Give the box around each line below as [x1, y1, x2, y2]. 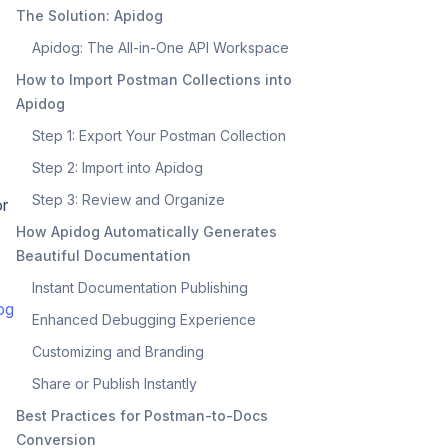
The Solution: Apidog [16, 6, 163, 24]
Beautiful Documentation [16, 246, 191, 264]
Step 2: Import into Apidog [32, 158, 203, 176]
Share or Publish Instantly [32, 374, 197, 392]
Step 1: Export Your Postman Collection [32, 126, 286, 144]
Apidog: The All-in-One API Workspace [32, 38, 289, 56]
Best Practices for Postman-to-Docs [16, 406, 268, 424]
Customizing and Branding [32, 342, 204, 360]
